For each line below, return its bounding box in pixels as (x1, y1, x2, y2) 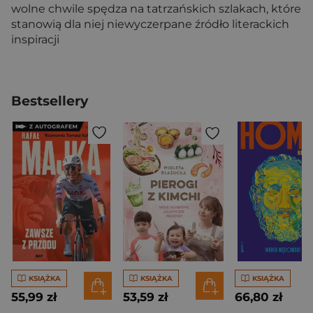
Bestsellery (11, 93, 88, 110)
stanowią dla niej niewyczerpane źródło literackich (11, 17, 289, 31)
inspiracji (11, 33, 59, 47)
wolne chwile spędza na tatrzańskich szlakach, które (11, 2, 301, 16)
